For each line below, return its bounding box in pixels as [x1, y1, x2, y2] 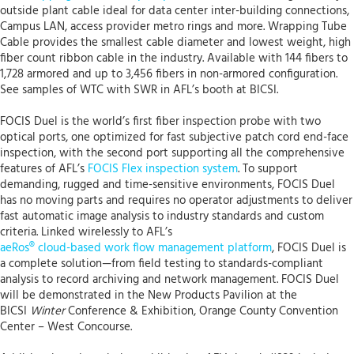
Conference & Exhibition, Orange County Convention [65, 302, 338, 322]
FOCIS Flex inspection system [88, 160, 238, 179]
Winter [30, 302, 65, 322]
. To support [238, 160, 298, 179]
